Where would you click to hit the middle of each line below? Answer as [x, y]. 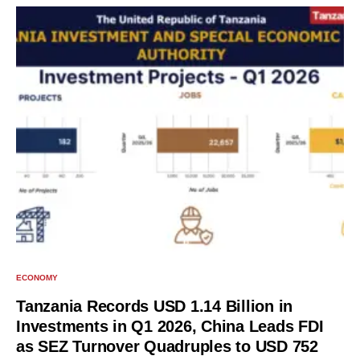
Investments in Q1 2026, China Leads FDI [170, 327]
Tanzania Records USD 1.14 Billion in [154, 307]
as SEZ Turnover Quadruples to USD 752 [167, 347]
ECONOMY [37, 278]
